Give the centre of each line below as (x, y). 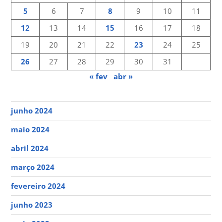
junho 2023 (32, 205)
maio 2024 (30, 129)
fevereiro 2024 (38, 186)
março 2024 (33, 167)
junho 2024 (32, 110)
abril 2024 (30, 148)
